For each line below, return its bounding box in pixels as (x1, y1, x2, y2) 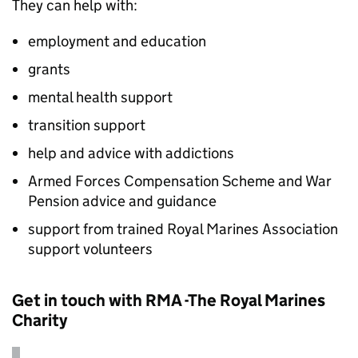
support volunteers (28, 240, 153, 258)
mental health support (28, 88, 173, 106)
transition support (28, 116, 145, 134)
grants (28, 60, 70, 78)
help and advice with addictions (28, 144, 234, 162)
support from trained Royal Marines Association (28, 220, 338, 238)
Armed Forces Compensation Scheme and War (28, 172, 332, 190)
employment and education (28, 32, 206, 50)
